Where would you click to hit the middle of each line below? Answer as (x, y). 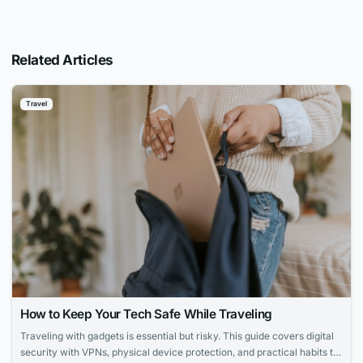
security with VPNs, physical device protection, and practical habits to (179, 352)
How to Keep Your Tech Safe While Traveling (146, 314)
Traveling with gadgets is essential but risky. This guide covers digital (177, 335)
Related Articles (62, 59)
